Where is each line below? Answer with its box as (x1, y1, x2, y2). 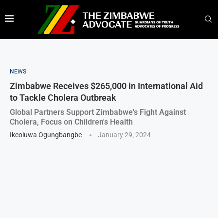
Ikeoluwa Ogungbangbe (10, 130, 82, 139)
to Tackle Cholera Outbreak (10, 92, 116, 103)
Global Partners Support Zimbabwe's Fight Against (10, 107, 186, 117)
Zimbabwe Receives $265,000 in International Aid (10, 80, 203, 91)
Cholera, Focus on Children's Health (10, 117, 133, 127)
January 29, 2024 (98, 130, 151, 139)
